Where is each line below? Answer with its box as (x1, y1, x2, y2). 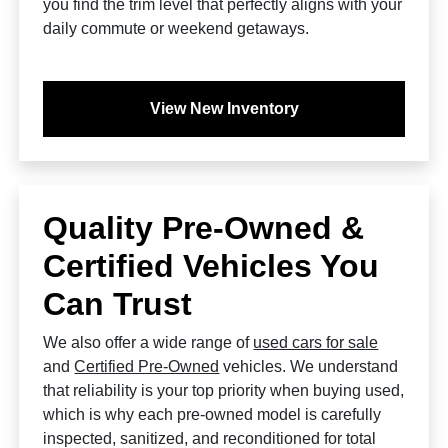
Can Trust (43, 286, 193, 322)
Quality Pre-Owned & (43, 210, 365, 246)
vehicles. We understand (219, 358, 399, 375)
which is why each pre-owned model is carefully (43, 406, 382, 423)
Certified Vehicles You (43, 248, 380, 284)
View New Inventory (149, 100, 299, 117)
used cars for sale (253, 334, 379, 351)
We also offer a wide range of (43, 334, 254, 351)
